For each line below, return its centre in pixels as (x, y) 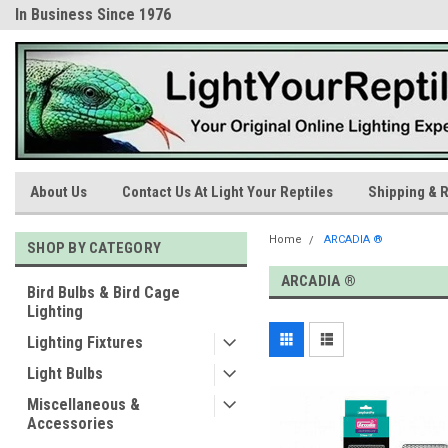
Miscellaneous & (83, 404)
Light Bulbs (65, 373)
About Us (58, 192)
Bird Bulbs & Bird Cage (103, 292)
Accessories (70, 423)
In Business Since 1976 (93, 14)
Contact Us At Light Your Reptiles (227, 192)
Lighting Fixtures (85, 342)
